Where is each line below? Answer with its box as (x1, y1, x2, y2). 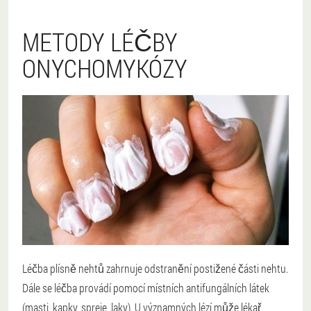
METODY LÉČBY (22, 24, 178, 58)
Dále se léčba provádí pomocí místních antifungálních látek (22, 280, 269, 295)
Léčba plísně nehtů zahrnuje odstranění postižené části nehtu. (22, 261, 288, 276)
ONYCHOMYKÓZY (22, 51, 187, 85)
